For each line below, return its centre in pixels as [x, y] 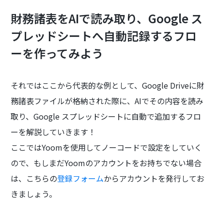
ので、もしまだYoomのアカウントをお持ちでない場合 [106, 163]
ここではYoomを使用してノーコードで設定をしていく [107, 147]
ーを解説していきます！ [54, 132]
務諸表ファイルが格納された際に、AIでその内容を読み [107, 101]
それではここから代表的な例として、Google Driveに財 [108, 85]
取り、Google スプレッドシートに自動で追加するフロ [106, 116]
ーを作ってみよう [57, 53]
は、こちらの [34, 178]
